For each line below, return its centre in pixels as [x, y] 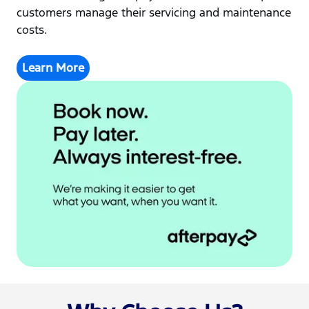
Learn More [53, 68]
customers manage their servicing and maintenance [154, 13]
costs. [32, 30]
